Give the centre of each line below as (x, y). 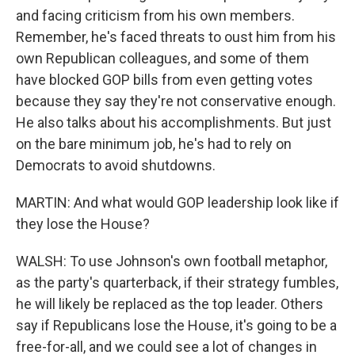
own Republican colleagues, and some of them (162, 58)
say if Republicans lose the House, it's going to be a (176, 325)
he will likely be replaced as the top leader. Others (170, 304)
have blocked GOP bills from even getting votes (164, 80)
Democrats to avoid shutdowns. (116, 165)
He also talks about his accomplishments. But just (174, 122)
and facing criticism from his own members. (155, 15)
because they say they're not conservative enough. (176, 101)
